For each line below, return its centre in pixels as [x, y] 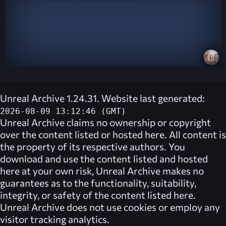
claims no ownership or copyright [138, 122]
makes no [182, 171]
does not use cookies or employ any [142, 207]
